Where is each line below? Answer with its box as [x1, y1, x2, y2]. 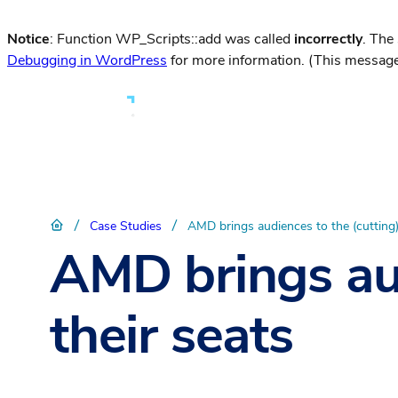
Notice [7, 29, 50, 49]
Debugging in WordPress [7, 51, 167, 70]
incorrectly [294, 29, 362, 49]
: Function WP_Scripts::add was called [50, 29, 294, 49]
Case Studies [90, 218, 162, 235]
